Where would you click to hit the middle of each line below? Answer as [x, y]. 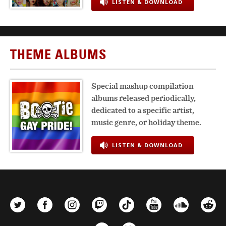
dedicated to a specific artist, [143, 110]
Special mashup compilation [143, 86]
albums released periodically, [144, 98]
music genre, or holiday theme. [146, 122]
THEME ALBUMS [58, 54]
